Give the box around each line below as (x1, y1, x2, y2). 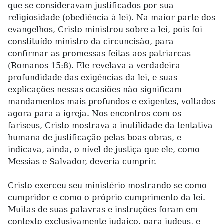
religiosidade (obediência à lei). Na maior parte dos (8, 13, 215, 22)
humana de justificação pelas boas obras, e (8, 133, 181, 142)
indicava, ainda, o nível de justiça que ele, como (8, 145, 200, 154)
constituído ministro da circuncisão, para (8, 37, 174, 46)
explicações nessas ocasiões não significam (8, 85, 182, 94)
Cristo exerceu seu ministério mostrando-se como (8, 181, 207, 190)
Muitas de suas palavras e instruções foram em (8, 205, 198, 214)
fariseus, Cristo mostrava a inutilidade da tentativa (8, 121, 213, 130)
